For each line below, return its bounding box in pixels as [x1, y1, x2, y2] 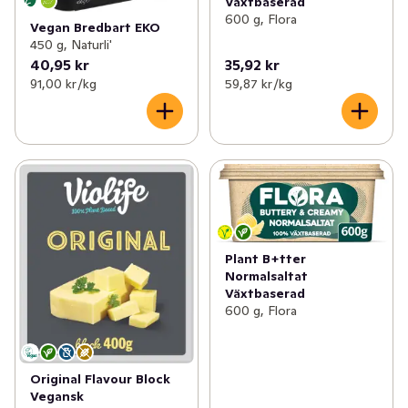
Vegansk [30, 387, 84, 404]
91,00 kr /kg [30, 75, 97, 92]
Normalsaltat [224, 267, 308, 284]
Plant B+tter [224, 250, 306, 267]
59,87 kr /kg [224, 75, 292, 92]
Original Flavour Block [30, 370, 170, 387]
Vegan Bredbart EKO [30, 18, 160, 36]
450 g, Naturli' [30, 36, 112, 53]
